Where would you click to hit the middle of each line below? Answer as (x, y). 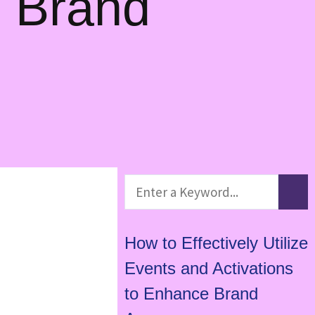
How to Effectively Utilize (216, 243)
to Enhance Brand (191, 294)
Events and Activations (208, 269)
